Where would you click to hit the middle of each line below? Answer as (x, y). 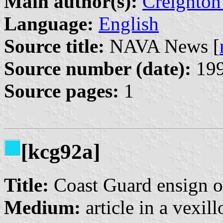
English (129, 23)
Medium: (42, 207)
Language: (49, 23)
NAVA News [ (162, 46)
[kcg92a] (60, 151)
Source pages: (61, 91)
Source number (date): (98, 68)
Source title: (54, 46)
